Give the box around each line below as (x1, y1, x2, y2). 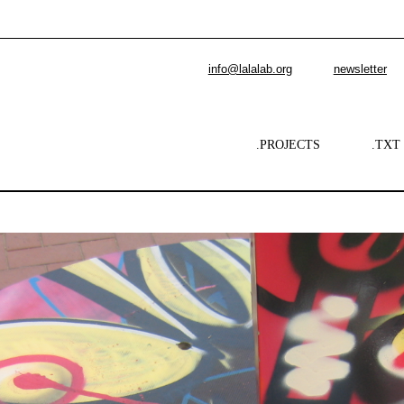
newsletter (333, 61, 387, 76)
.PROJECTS (256, 136, 321, 151)
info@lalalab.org (207, 61, 292, 76)
